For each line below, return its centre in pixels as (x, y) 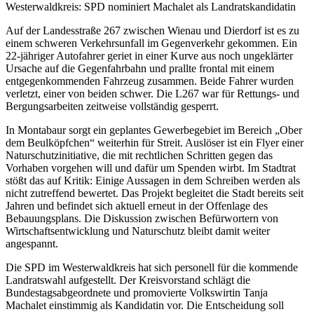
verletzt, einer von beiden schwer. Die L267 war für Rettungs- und (152, 94)
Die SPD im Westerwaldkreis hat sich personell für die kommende (152, 268)
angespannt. (32, 244)
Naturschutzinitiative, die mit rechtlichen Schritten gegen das (139, 156)
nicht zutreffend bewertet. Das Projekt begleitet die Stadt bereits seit (155, 193)
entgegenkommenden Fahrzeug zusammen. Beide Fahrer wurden (150, 81)
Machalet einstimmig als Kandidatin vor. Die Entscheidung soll (145, 306)
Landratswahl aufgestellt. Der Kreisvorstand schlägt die (128, 280)
